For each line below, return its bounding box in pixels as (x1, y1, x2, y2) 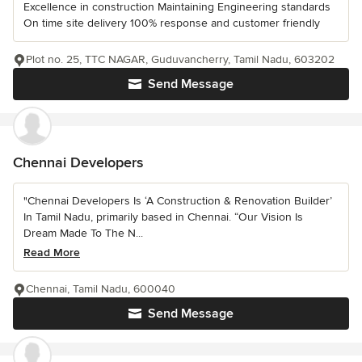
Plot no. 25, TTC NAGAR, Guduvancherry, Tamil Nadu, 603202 (26, 53, 335, 66)
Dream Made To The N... (23, 226, 143, 240)
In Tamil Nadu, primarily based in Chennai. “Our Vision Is (23, 210, 303, 224)
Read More (23, 246, 80, 259)
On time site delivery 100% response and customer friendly (23, 16, 320, 30)
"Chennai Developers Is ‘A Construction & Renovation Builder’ (23, 194, 332, 208)
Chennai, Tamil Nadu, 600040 (26, 282, 175, 296)
